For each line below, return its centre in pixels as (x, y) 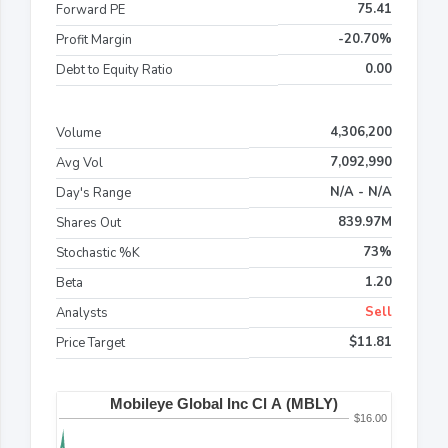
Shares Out (88, 222)
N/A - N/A (361, 191)
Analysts (82, 312)
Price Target (90, 342)
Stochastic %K (98, 252)
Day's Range (93, 192)
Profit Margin (94, 39)
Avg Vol (79, 162)
